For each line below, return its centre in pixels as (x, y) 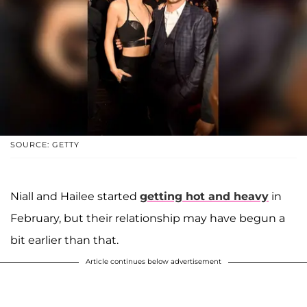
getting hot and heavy (204, 196)
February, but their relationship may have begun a (148, 218)
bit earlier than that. (64, 240)
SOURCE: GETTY (45, 144)
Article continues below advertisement (153, 261)
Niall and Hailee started (75, 196)
